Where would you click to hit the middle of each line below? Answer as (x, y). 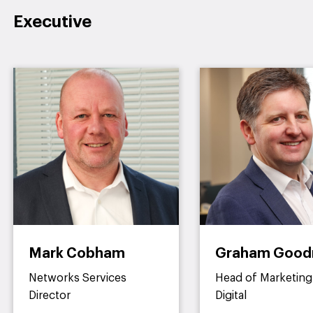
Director (50, 296)
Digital (231, 296)
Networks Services (78, 278)
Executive (52, 22)
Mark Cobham (77, 254)
